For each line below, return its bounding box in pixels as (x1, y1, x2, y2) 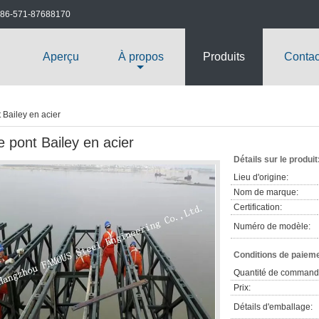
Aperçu (43, 51, 79, 63)
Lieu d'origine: (234, 172, 288, 182)
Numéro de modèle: (234, 221, 310, 231)
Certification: (234, 202, 282, 212)
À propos (118, 51, 164, 63)
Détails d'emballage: (234, 302, 313, 312)
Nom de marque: (234, 187, 298, 197)
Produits (203, 51, 245, 63)
